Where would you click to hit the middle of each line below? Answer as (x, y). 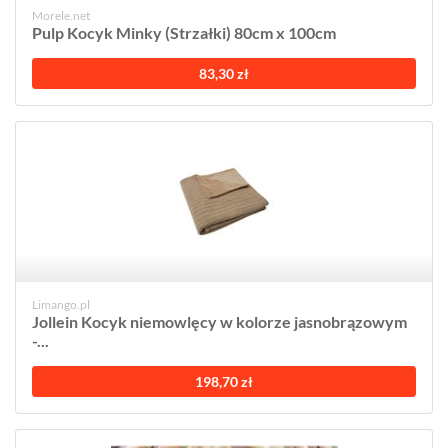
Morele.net (61, 15)
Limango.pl (61, 304)
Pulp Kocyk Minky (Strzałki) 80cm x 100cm (184, 32)
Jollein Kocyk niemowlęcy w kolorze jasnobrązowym (219, 321)
